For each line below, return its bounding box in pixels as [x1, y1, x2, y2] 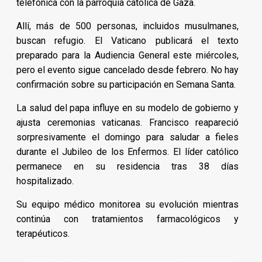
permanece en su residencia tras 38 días [16, 160, 239, 172]
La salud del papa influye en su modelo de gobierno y [16, 102, 239, 113]
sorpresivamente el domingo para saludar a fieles [16, 131, 239, 143]
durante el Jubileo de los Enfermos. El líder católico [16, 146, 239, 157]
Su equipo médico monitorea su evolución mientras [16, 198, 239, 210]
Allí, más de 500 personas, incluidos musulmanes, [16, 20, 239, 32]
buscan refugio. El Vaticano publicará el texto [16, 35, 239, 46]
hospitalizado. [16, 175, 74, 187]
